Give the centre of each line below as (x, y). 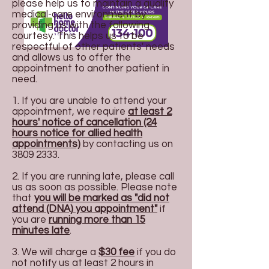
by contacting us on (128, 144)
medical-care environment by (79, 14)
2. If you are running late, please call (93, 177)
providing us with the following (81, 25)
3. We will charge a (55, 252)
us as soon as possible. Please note (95, 187)
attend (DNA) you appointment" (85, 209)
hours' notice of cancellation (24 (84, 122)
